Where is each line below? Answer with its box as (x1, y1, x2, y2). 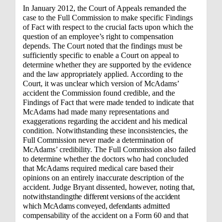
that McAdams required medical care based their (23, 164, 173, 172)
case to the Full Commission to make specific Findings (23, 13, 193, 22)
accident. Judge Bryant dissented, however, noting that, (23, 183, 195, 191)
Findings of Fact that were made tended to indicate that (23, 98, 194, 107)
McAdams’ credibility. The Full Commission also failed (23, 145, 196, 154)
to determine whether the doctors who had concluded (23, 155, 188, 163)
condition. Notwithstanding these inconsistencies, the (23, 126, 188, 135)
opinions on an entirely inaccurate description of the (23, 173, 184, 182)
